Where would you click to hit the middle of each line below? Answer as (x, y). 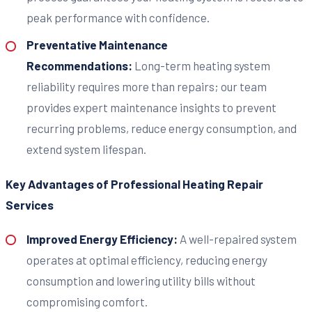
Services (30, 205)
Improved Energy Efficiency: (103, 239)
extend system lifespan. (86, 149)
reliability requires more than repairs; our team (146, 87)
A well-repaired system (238, 239)
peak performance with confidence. (118, 17)
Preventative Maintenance (97, 45)
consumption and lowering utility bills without (141, 280)
